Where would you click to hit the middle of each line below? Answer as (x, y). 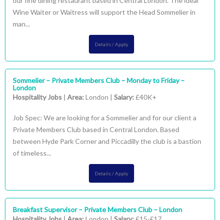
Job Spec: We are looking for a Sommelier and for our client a (105, 118)
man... (21, 24)
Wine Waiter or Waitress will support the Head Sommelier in (104, 12)
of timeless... (32, 153)
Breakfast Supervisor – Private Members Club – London (97, 209)
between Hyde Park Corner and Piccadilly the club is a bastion (107, 141)
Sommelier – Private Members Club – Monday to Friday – (99, 80)
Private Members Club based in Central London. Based (96, 129)
